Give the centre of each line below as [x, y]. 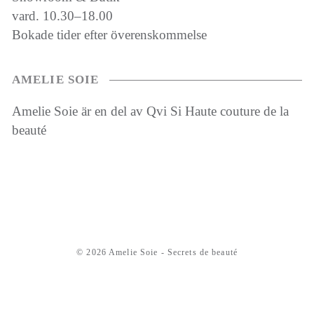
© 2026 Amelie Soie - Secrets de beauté [157, 252]
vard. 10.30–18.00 [62, 15]
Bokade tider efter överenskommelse [109, 34]
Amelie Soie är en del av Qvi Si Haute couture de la [150, 111]
